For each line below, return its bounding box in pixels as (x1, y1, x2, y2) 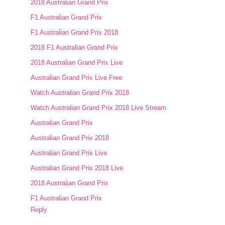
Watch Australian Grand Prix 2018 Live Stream (31, 104, 167, 112)
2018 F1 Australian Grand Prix (31, 44, 119, 52)
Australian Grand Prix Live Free (31, 74, 123, 82)
